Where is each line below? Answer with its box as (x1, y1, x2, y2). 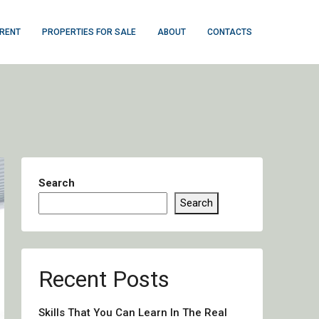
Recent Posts (38, 266, 169, 293)
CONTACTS (207, 27, 252, 37)
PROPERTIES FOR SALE (42, 27, 136, 37)
